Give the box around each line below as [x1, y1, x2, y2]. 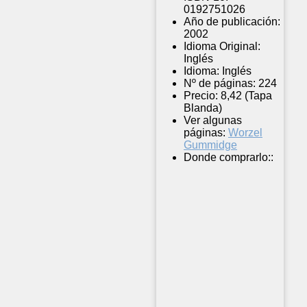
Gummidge [184, 139, 237, 151]
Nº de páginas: [184, 77, 256, 90]
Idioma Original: [184, 40, 260, 53]
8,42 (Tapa [221, 90, 272, 102]
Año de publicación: [184, 16, 280, 28]
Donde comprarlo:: [184, 151, 273, 164]
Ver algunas [184, 114, 242, 127]
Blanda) [184, 102, 222, 114]
